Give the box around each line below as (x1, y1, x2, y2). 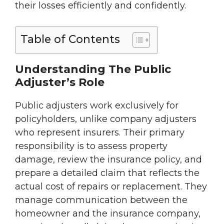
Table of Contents (20, 32, 120, 46)
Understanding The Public (15, 62, 171, 76)
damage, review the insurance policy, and (15, 154, 202, 165)
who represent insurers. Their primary (15, 127, 184, 138)
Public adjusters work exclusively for (15, 100, 178, 111)
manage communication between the (15, 194, 187, 206)
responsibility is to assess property (15, 140, 167, 152)
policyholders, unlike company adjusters (15, 113, 196, 125)
